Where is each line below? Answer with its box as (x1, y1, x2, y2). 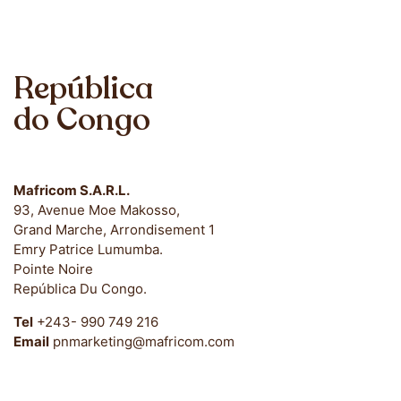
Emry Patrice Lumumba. (13, 241, 163, 258)
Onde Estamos (111, 42, 290, 80)
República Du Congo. (13, 280, 147, 297)
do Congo (13, 98, 150, 141)
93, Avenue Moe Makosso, (13, 201, 180, 218)
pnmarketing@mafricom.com (49, 333, 235, 350)
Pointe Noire (13, 260, 93, 277)
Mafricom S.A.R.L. (13, 182, 130, 199)
